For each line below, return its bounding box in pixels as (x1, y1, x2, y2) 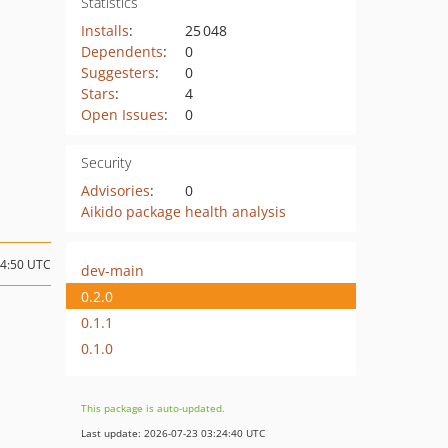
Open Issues (80, 105, 164, 124)
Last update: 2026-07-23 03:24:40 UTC (81, 426, 265, 440)
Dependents (80, 42, 163, 61)
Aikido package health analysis (80, 202, 286, 221)
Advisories (80, 181, 150, 200)
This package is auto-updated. (81, 401, 225, 415)
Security (80, 153, 131, 172)
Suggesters (80, 63, 155, 82)
